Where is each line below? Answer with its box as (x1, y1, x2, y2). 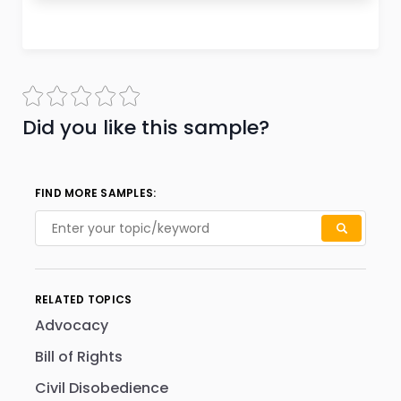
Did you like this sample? (22, 114, 269, 141)
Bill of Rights (35, 346, 123, 367)
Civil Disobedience (35, 378, 168, 398)
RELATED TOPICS (35, 292, 132, 307)
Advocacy (35, 315, 108, 336)
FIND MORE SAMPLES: (35, 185, 157, 200)
